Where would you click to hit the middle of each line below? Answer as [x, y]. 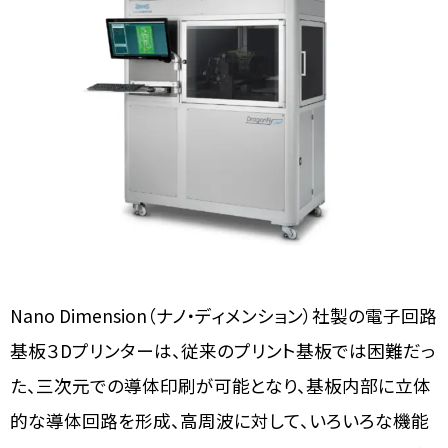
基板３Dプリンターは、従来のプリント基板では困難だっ [222, 351]
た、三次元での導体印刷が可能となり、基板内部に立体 [220, 386]
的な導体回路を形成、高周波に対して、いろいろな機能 [219, 421]
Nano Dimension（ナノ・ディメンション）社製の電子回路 [223, 316]
